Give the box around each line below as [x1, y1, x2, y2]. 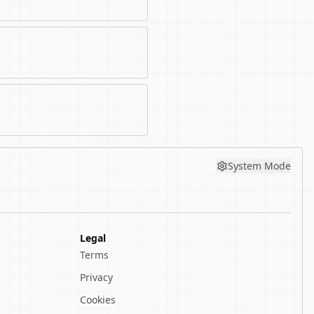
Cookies [79, 293, 116, 306]
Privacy [79, 271, 113, 284]
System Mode [228, 159, 291, 172]
